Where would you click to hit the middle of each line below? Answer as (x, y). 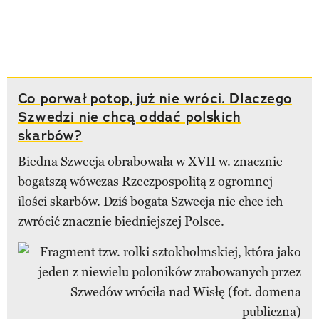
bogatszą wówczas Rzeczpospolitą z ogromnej (145, 181)
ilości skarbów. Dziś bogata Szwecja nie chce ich (150, 201)
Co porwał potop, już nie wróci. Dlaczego (155, 98)
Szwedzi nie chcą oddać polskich (130, 116)
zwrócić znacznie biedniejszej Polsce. (121, 221)
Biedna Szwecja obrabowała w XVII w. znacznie (150, 161)
